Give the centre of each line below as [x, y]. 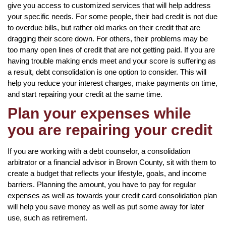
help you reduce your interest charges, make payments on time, [112, 83]
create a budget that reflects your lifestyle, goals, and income [107, 173]
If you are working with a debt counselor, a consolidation [99, 151]
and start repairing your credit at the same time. [85, 94]
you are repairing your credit [110, 130]
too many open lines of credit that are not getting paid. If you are [111, 49]
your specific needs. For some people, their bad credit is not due [112, 16]
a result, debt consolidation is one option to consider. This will [107, 72]
